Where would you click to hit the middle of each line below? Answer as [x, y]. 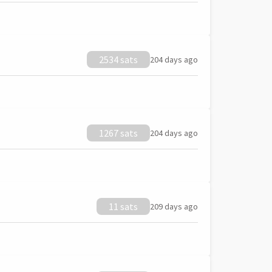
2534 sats [118, 59]
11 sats [123, 206]
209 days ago [174, 206]
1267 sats [118, 133]
